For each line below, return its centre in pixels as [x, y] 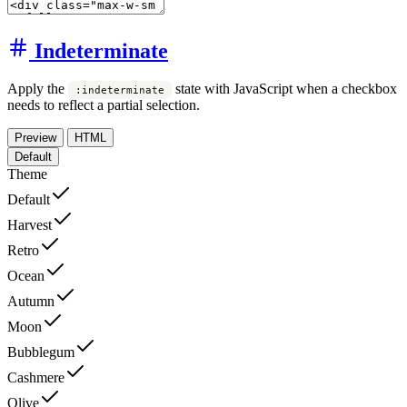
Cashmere [36, 378]
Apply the [38, 89]
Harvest [30, 225]
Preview [35, 138]
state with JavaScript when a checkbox [284, 89]
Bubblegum [41, 352]
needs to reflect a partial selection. [104, 105]
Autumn [31, 302]
